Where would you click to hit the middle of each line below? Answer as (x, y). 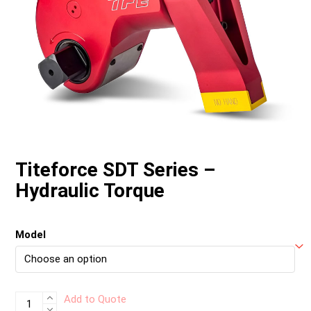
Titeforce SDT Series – (116, 169)
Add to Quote (95, 299)
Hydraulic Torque (90, 190)
